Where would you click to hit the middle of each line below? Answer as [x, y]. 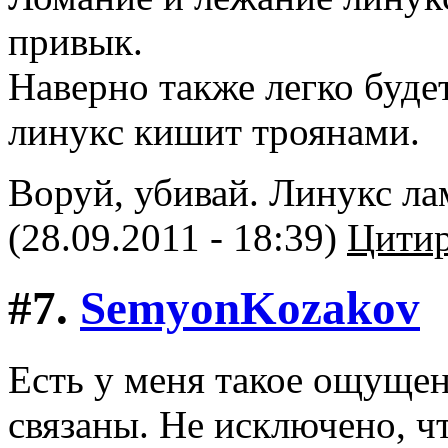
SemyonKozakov [250, 308]
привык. [75, 41]
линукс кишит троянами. [214, 131]
